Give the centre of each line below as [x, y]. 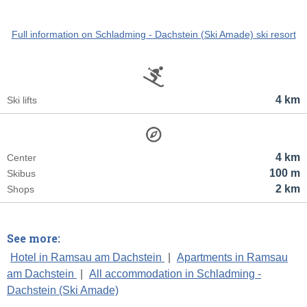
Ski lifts [22, 100]
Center [22, 158]
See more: [34, 238]
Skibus [21, 174]
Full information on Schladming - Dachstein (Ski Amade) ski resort [153, 35]
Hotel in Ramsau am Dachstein [87, 258]
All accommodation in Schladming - [175, 274]
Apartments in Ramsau [232, 258]
